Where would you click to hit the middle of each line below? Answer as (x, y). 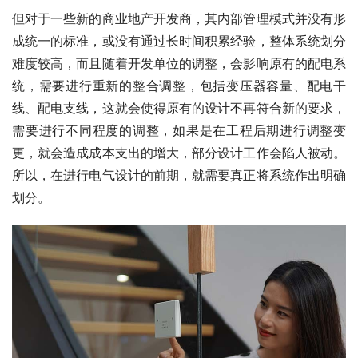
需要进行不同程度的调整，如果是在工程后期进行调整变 (179, 130)
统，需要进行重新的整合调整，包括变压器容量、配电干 (179, 85)
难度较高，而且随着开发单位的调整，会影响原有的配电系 (179, 63)
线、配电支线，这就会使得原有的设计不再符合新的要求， (179, 107)
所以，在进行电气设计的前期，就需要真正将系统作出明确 (179, 175)
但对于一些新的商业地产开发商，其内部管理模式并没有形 (179, 18)
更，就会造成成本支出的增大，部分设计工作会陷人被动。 (179, 152)
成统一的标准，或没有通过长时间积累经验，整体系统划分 (179, 40)
